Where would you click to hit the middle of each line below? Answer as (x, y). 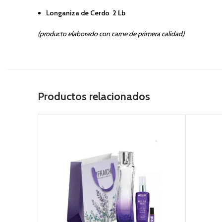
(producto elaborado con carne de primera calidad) (111, 34)
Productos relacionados (94, 96)
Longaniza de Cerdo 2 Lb (86, 13)
